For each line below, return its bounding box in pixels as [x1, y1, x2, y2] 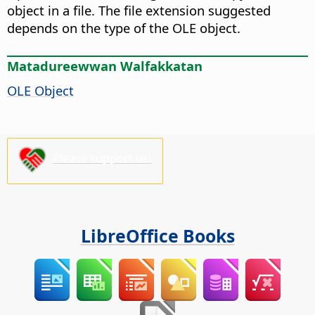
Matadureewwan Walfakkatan [7, 56, 202, 75]
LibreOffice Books [80, 224, 235, 248]
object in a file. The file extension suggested [7, 1, 271, 20]
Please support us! [53, 150, 152, 167]
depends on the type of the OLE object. [7, 19, 240, 37]
